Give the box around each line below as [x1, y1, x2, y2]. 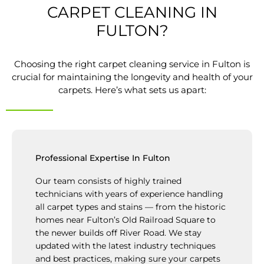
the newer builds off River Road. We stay [35, 228, 202, 238]
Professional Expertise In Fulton [35, 153, 170, 163]
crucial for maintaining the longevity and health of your [11, 71, 253, 83]
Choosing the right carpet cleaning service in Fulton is [14, 58, 250, 70]
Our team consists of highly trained [35, 176, 181, 186]
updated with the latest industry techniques [35, 241, 216, 251]
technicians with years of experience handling [35, 189, 223, 199]
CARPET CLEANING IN [47, 3, 217, 22]
